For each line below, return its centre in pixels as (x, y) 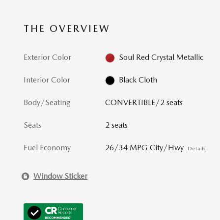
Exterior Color (47, 57)
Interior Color (47, 80)
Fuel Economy (47, 148)
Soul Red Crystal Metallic (161, 57)
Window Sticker (60, 176)
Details (197, 149)
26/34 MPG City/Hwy (145, 148)
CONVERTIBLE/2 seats (144, 103)
